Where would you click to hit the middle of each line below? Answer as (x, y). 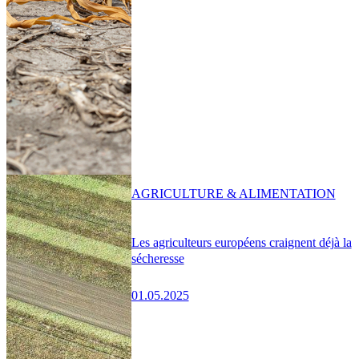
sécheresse (157, 258)
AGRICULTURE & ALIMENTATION (233, 194)
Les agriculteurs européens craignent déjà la (241, 242)
